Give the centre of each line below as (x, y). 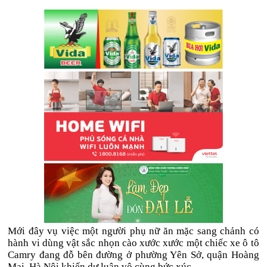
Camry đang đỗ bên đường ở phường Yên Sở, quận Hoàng (133, 255)
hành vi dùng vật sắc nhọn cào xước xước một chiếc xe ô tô (133, 243)
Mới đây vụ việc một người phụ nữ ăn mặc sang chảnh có (133, 231)
